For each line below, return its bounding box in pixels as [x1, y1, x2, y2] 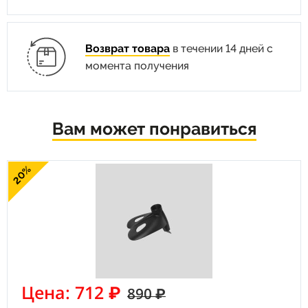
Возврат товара [85, 41, 170, 55]
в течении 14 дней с [169, 41, 273, 55]
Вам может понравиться [52, 118, 256, 139]
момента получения [85, 58, 189, 72]
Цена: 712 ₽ [21, 280, 121, 304]
